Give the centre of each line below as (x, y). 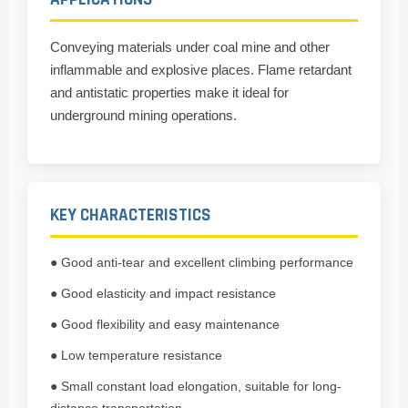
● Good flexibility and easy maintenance (165, 325)
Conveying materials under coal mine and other (190, 47)
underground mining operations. (143, 116)
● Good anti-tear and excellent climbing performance (202, 263)
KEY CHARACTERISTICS (131, 216)
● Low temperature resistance (136, 356)
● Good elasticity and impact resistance (163, 294)
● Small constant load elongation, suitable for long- (196, 387)
